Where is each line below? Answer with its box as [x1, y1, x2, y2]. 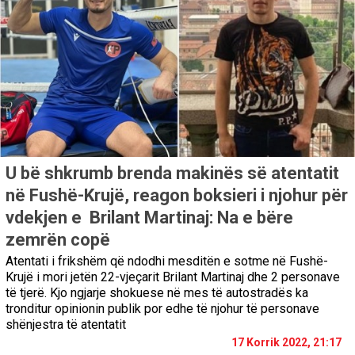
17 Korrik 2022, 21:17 [231, 336, 342, 349]
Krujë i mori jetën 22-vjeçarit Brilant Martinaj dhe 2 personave [6, 269, 340, 285]
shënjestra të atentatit [6, 317, 126, 333]
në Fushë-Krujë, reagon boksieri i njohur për [6, 185, 348, 206]
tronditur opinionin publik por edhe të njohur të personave [6, 301, 319, 317]
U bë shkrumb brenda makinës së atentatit [6, 163, 339, 184]
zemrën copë [6, 230, 110, 250]
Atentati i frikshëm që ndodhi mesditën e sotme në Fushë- [6, 254, 328, 269]
